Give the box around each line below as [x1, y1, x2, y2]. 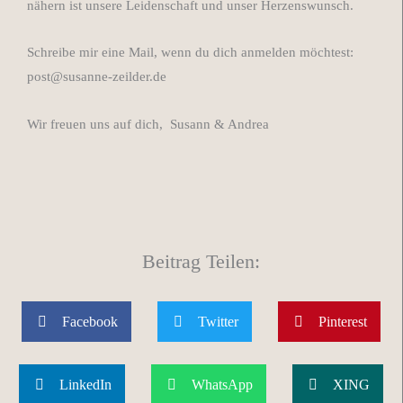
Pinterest [318, 314, 367, 330]
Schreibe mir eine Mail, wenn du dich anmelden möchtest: [27, 45, 354, 60]
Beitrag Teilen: [142, 251, 260, 273]
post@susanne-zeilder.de [27, 69, 166, 85]
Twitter [198, 314, 238, 330]
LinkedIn [59, 377, 112, 393]
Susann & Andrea [170, 116, 269, 131]
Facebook [62, 314, 118, 330]
